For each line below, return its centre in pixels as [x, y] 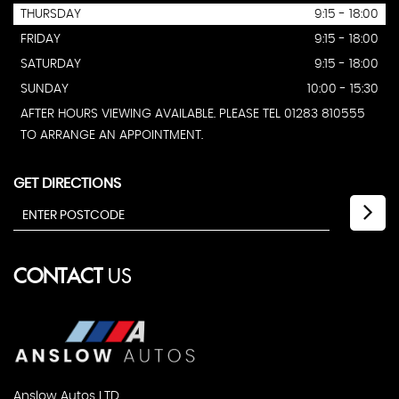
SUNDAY [45, 90]
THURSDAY [51, 15]
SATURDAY [51, 65]
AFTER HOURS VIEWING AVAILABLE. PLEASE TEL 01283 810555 [193, 114]
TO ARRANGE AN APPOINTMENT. [112, 136]
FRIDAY [41, 40]
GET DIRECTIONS [67, 184]
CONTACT [58, 278]
